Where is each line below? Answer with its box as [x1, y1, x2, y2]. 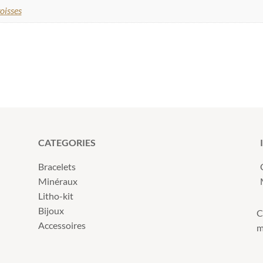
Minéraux [38, 175, 77, 187]
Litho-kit [38, 190, 73, 201]
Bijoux [38, 204, 64, 216]
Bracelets [38, 160, 76, 172]
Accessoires [38, 219, 86, 231]
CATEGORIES [38, 136, 96, 148]
